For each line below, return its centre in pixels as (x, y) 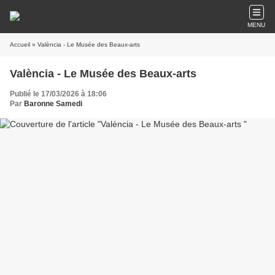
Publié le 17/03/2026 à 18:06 (58, 94)
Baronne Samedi (53, 104)
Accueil (20, 45)
